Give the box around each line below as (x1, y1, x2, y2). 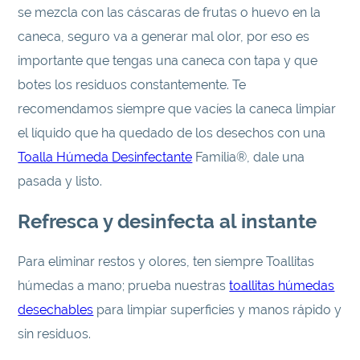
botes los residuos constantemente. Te (18, 77, 247, 93)
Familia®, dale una (192, 149, 305, 166)
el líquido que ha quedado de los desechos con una (18, 125, 326, 141)
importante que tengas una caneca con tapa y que (18, 53, 318, 69)
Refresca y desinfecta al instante (18, 210, 317, 234)
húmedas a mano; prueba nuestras (18, 278, 230, 294)
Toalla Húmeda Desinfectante (18, 149, 193, 166)
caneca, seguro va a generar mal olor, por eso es (18, 29, 310, 45)
